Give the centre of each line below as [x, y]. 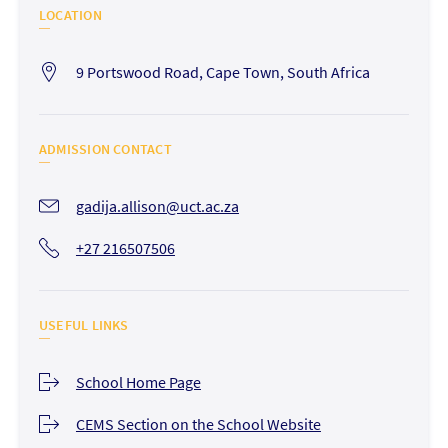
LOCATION [70, 15]
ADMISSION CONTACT [105, 149]
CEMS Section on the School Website [198, 424]
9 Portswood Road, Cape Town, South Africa [222, 72]
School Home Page [138, 382]
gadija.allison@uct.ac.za [157, 206]
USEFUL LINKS [83, 325]
